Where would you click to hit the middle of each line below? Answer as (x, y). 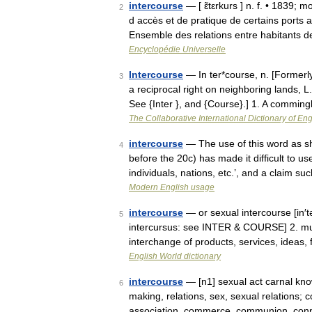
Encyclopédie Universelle (177, 49)
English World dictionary (175, 256)
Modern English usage (172, 187)
